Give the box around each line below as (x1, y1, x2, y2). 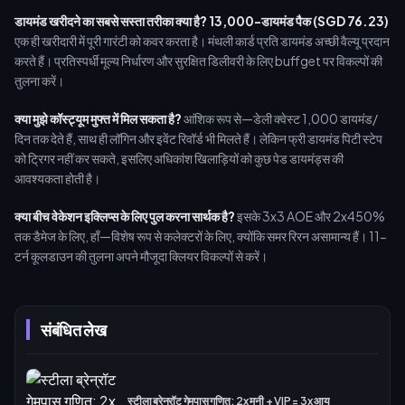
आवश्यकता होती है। (14, 170, 100, 186)
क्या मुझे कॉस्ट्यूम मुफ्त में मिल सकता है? (14, 110, 182, 127)
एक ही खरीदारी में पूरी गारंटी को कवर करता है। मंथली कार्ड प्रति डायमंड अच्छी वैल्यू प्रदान (14, 33, 390, 49)
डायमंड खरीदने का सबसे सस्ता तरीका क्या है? (14, 13, 207, 29)
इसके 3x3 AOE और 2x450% (235, 208, 385, 224)
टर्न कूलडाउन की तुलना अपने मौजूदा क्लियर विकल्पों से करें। (14, 248, 268, 264)
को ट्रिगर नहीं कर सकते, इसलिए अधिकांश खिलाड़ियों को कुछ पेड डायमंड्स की (14, 150, 344, 166)
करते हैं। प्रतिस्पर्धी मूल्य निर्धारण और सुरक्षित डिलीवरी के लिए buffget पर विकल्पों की (14, 52, 382, 69)
